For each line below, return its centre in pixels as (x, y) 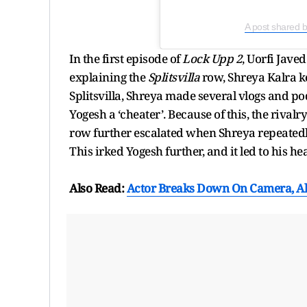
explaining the (109, 77)
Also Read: (98, 188)
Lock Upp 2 (212, 58)
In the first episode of (126, 58)
